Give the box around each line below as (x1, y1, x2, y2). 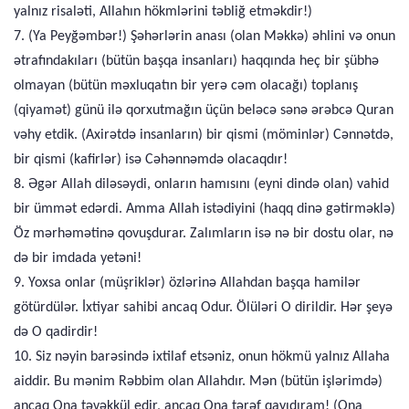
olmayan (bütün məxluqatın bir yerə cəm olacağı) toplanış (14, 79, 358, 93)
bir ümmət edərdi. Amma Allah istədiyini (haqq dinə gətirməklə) (14, 202, 395, 216)
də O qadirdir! (14, 325, 98, 340)
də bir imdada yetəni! (14, 251, 142, 266)
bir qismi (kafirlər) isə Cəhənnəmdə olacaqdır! (14, 152, 288, 167)
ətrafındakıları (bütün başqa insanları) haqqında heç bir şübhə (14, 54, 379, 68)
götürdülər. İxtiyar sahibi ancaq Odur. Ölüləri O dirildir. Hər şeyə (14, 300, 393, 315)
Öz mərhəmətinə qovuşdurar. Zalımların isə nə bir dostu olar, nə (14, 226, 393, 241)
